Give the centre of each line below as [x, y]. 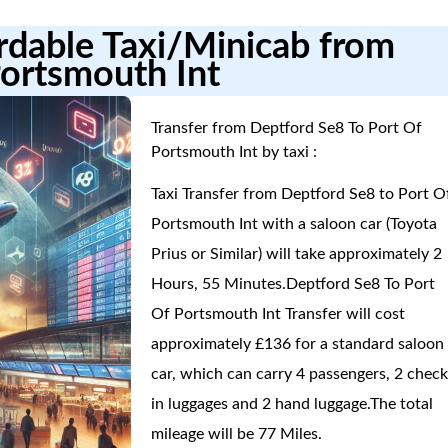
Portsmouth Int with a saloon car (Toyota [294, 224]
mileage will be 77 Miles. [237, 434]
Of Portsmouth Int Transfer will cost [278, 314]
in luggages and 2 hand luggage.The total [292, 404]
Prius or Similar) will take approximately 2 [297, 254]
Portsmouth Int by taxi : [234, 152]
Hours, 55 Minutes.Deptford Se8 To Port [293, 284]
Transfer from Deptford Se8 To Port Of [287, 128]
